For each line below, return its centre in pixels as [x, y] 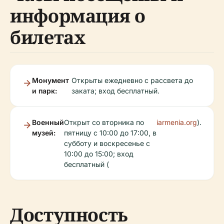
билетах [48, 37]
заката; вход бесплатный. [115, 90]
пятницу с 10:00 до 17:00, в [110, 132]
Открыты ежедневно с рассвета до [132, 80]
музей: [44, 132]
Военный [48, 122]
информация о [78, 15]
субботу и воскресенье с [107, 143]
